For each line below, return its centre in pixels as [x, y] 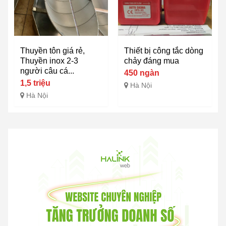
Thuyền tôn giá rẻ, [52, 51]
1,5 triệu [35, 83]
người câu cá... [47, 71]
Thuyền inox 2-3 [49, 61]
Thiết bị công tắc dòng [164, 51]
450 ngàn [142, 73]
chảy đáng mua [152, 61]
